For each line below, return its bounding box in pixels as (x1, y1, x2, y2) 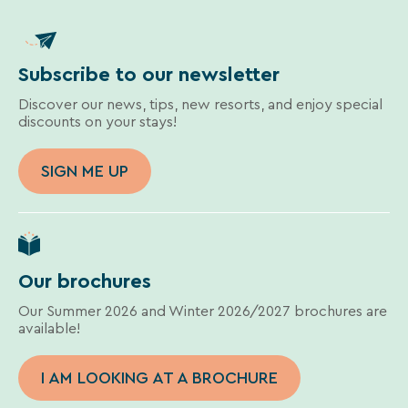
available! (18, 318, 80, 339)
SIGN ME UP (41, 159, 128, 183)
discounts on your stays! (18, 111, 177, 132)
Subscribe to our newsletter (18, 60, 280, 88)
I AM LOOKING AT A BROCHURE (41, 366, 278, 390)
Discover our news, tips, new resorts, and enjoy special (18, 94, 382, 115)
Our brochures (18, 267, 151, 295)
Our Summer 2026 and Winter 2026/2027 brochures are (18, 301, 387, 321)
